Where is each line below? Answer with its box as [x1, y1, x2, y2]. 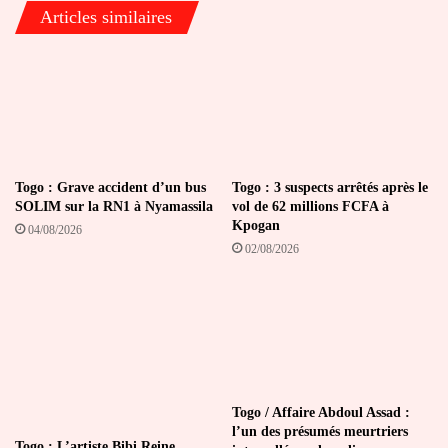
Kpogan [232, 217, 280, 233]
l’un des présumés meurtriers [232, 423, 408, 439]
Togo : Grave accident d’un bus [15, 179, 206, 195]
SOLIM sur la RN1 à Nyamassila [15, 198, 213, 214]
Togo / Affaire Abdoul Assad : [232, 404, 410, 420]
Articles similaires [40, 7, 172, 28]
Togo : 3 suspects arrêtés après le [232, 179, 428, 195]
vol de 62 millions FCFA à [232, 198, 389, 214]
